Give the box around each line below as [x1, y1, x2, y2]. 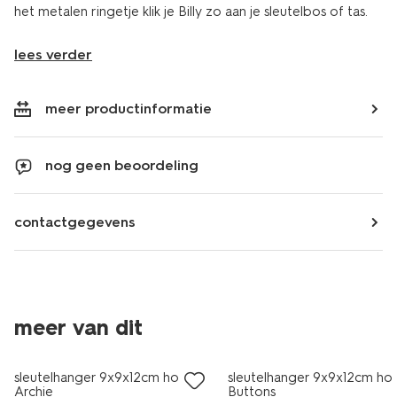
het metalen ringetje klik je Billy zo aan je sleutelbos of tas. [14, 4, 368, 19]
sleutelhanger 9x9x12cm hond [14, 370, 195, 385]
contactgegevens [14, 214, 136, 230]
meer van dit [14, 315, 143, 340]
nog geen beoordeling [45, 157, 198, 174]
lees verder [14, 46, 92, 63]
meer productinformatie [45, 100, 212, 117]
